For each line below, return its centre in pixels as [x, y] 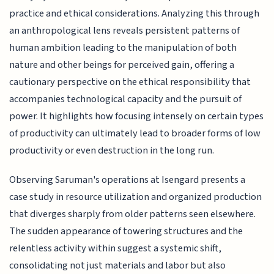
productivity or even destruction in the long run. [112, 150]
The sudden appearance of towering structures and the [126, 231]
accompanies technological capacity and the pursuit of [126, 99]
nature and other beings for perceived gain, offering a [122, 65]
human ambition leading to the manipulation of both [123, 47]
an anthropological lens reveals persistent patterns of [125, 30]
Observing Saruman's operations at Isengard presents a [128, 180]
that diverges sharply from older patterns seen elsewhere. [133, 214]
